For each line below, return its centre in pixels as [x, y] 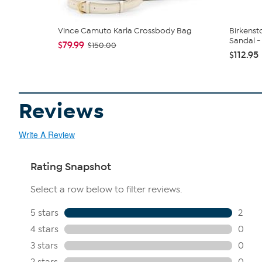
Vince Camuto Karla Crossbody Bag [125, 31]
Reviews [62, 111]
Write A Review [47, 135]
